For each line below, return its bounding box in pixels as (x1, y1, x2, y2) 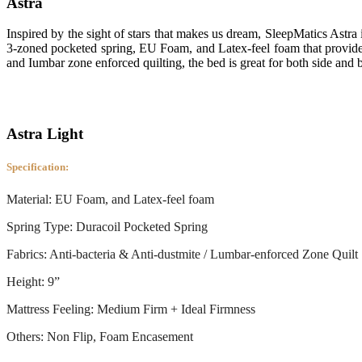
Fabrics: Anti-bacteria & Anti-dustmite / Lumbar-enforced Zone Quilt (6, 246, 358, 261)
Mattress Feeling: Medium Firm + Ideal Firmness (6, 301, 255, 316)
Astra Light (6, 125, 83, 143)
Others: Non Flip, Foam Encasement (6, 329, 193, 343)
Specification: (6, 161, 69, 174)
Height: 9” (6, 274, 60, 288)
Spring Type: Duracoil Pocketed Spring (6, 219, 208, 234)
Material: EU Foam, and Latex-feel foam (6, 192, 214, 206)
